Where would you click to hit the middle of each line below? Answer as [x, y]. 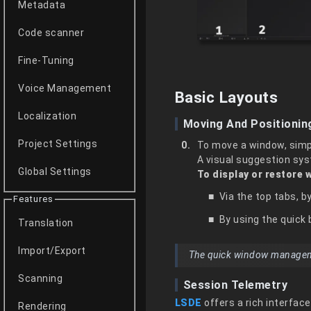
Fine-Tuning [46, 61]
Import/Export [52, 250]
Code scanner [51, 33]
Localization [48, 116]
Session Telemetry [235, 285]
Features [33, 199]
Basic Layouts [226, 97]
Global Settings [55, 172]
